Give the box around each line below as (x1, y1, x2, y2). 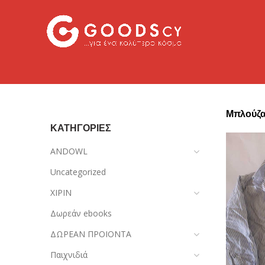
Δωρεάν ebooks (50, 208, 112, 219)
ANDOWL (50, 146, 88, 157)
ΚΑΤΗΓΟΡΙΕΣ (50, 122, 111, 134)
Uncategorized (50, 166, 106, 177)
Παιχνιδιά (50, 249, 88, 260)
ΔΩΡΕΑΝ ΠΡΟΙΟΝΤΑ (50, 228, 131, 240)
